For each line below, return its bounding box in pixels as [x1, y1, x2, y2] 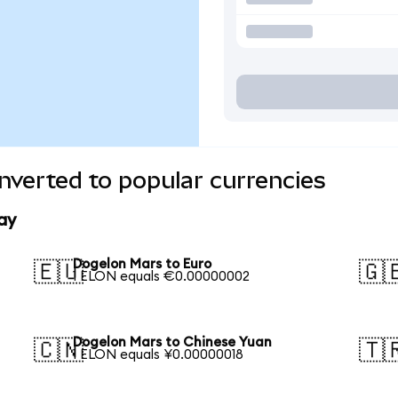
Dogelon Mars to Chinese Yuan [73, 335, 273, 349]
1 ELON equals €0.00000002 [73, 270, 251, 284]
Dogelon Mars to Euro [73, 258, 212, 272]
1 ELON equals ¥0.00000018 [73, 347, 244, 362]
